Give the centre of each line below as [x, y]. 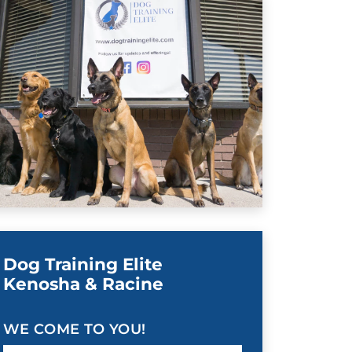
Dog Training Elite [82, 264]
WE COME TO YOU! [74, 330]
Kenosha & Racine [83, 284]
